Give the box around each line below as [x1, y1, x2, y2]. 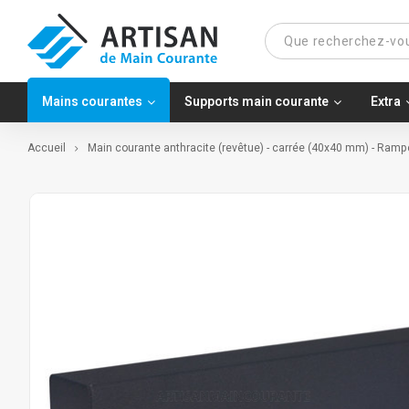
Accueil [27, 140, 66, 156]
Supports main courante [184, 92, 329, 111]
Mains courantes [42, 92, 142, 111]
